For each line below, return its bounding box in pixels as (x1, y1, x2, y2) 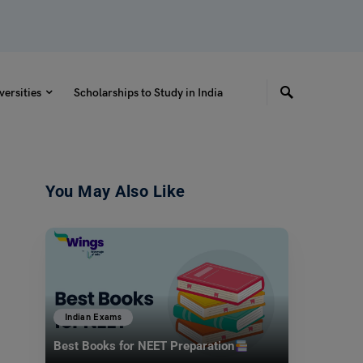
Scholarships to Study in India (73, 85, 223, 100)
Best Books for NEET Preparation (53, 339, 234, 354)
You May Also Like (45, 181, 186, 201)
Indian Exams (65, 312, 122, 323)
